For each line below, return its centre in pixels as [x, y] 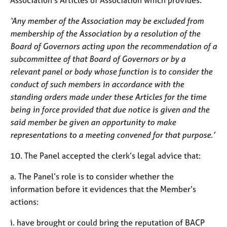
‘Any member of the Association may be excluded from [107, 21]
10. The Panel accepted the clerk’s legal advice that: [105, 155]
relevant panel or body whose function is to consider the [111, 71]
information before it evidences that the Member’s [103, 189]
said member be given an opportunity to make [93, 122]
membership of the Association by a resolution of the [105, 33]
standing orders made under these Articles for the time [108, 97]
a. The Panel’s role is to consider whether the [92, 176]
